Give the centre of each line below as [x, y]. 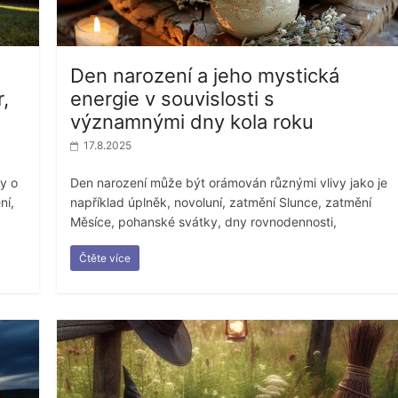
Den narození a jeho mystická [205, 75]
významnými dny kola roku [192, 121]
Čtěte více [105, 258]
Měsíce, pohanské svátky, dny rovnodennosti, [204, 221]
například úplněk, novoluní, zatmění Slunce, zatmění [221, 202]
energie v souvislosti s [173, 98]
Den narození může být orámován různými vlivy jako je [229, 182]
